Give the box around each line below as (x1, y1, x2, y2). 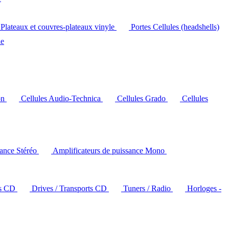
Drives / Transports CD (32, 184, 109, 193)
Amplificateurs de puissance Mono (53, 146, 167, 155)
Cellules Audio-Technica (21, 94, 103, 103)
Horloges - (187, 184, 221, 193)
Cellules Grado (117, 94, 168, 103)
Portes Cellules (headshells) (131, 22, 219, 31)
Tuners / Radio (123, 184, 173, 193)
